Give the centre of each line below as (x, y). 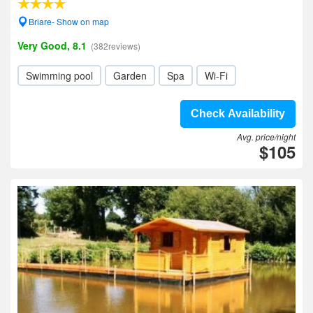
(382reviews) (116, 46)
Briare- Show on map (69, 21)
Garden (130, 75)
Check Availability (238, 114)
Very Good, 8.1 (52, 45)
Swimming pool (59, 75)
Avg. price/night (266, 137)
